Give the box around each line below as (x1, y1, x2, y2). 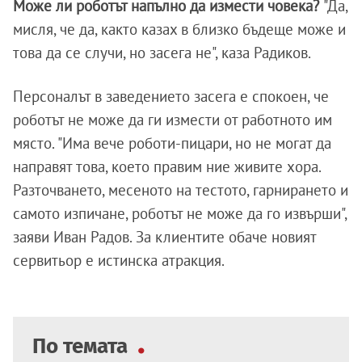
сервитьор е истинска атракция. (13, 250, 225, 270)
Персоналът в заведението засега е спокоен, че (13, 86, 329, 106)
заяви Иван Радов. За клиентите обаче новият (13, 227, 316, 246)
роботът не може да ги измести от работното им (13, 110, 332, 129)
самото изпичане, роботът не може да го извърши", (13, 204, 347, 223)
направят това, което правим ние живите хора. (13, 157, 321, 176)
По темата (32, 334, 133, 359)
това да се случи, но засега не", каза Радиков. (13, 43, 311, 62)
